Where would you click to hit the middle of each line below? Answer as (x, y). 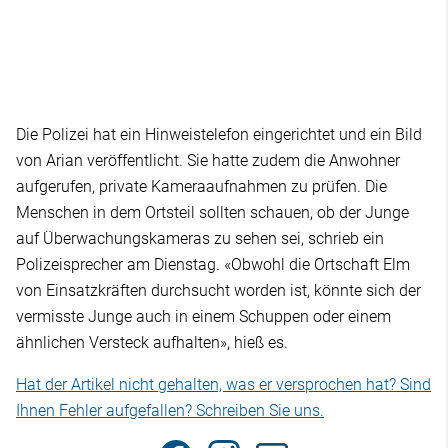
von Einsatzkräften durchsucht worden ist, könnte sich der (218, 291)
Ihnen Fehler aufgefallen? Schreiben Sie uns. (170, 411)
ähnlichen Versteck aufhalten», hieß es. (154, 343)
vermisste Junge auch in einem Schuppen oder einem (203, 317)
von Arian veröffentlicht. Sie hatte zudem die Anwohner (208, 161)
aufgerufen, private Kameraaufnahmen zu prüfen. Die (201, 187)
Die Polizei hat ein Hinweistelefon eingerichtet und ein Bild (219, 135)
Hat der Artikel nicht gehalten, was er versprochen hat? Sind (223, 385)
